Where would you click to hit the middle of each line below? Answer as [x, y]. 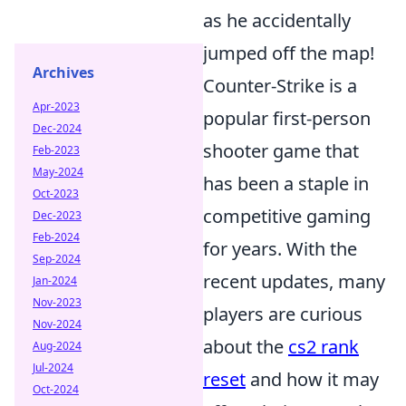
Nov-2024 [57, 324]
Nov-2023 [57, 302]
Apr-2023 [56, 106]
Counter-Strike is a [280, 86]
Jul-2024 [53, 367]
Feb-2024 [56, 237]
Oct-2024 [56, 389]
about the [246, 347]
